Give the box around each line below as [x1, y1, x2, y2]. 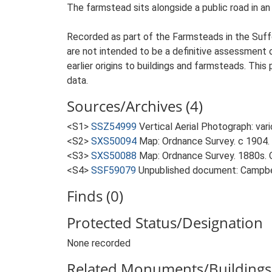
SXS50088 [91, 150, 137, 161]
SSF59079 [91, 165, 136, 176]
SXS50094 [91, 135, 137, 147]
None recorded [67, 237, 131, 249]
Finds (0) [67, 186, 123, 206]
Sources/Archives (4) [67, 96, 203, 116]
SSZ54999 [91, 121, 137, 132]
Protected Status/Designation [67, 212, 263, 233]
